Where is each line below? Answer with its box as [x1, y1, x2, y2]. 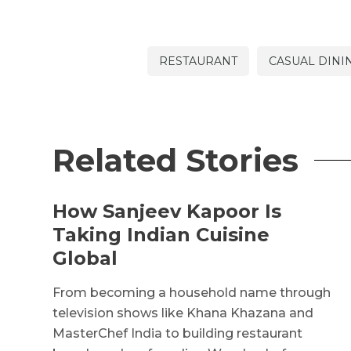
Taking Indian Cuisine [52, 223, 270, 246]
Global [52, 246, 118, 270]
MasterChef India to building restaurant [52, 325, 303, 341]
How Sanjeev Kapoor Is [52, 199, 282, 223]
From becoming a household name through [52, 284, 331, 300]
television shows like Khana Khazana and [52, 305, 314, 320]
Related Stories [52, 140, 299, 179]
